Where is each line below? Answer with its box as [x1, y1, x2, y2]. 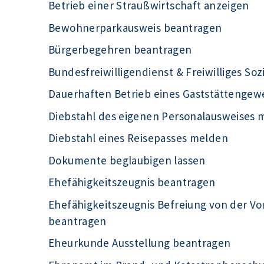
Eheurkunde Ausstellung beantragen [48, 236, 231, 250]
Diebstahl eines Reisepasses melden [48, 131, 228, 146]
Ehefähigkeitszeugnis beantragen [48, 175, 216, 190]
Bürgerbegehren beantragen [48, 42, 192, 57]
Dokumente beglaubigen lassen [48, 153, 206, 167]
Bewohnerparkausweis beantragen [48, 20, 222, 35]
